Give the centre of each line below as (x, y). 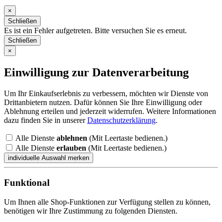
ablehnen (72, 138)
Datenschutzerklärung (121, 120)
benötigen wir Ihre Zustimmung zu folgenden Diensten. (91, 211)
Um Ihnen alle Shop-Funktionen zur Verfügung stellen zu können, (107, 202)
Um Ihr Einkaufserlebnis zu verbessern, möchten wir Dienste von (106, 94)
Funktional (27, 182)
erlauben (71, 148)
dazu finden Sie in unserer (46, 120)
